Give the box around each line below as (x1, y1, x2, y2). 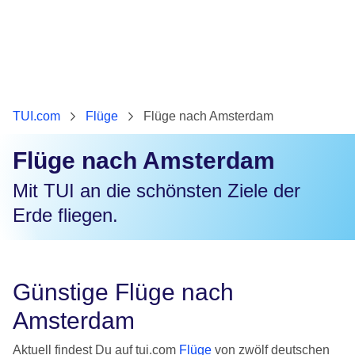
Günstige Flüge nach (13, 279, 234, 305)
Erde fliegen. (13, 204, 118, 226)
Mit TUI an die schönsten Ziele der (13, 180, 300, 201)
